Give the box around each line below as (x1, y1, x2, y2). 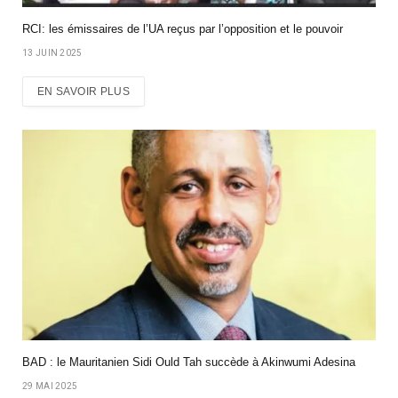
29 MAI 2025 (22, 380, 78, 391)
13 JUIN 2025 (22, 47, 83, 58)
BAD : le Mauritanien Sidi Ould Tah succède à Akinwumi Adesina (22, 354, 355, 369)
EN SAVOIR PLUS (37, 84, 131, 98)
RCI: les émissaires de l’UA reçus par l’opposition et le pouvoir (22, 21, 343, 36)
